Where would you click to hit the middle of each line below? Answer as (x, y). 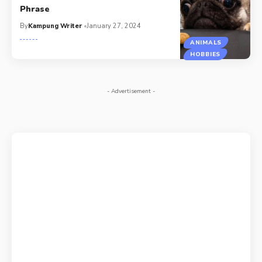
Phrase (35, 9)
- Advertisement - (131, 92)
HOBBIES (205, 55)
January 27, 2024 (114, 26)
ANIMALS (206, 43)
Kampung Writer (56, 26)
